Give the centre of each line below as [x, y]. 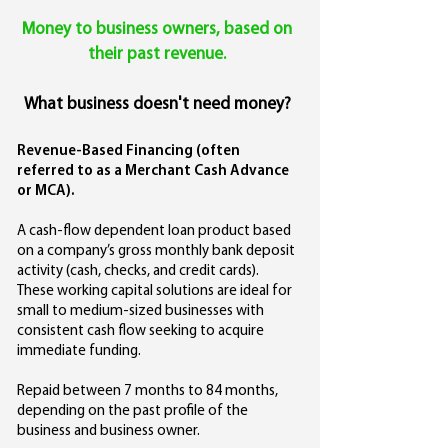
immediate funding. [79, 351]
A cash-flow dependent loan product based [154, 231]
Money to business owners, [123, 29]
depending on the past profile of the [132, 411]
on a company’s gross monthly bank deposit [156, 251]
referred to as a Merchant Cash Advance [153, 171]
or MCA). [45, 191]
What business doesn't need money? [157, 104]
